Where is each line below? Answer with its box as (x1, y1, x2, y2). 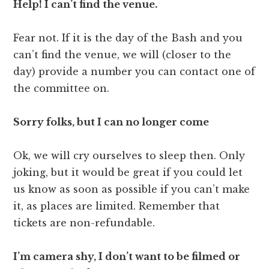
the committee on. (13, 82, 110, 95)
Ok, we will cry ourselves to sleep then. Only (13, 150, 246, 162)
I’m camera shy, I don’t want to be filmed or (13, 250, 241, 263)
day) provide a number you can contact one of (13, 65, 256, 78)
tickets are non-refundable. (13, 217, 156, 229)
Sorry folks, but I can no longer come (13, 116, 210, 128)
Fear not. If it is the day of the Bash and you (13, 32, 243, 44)
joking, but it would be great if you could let (13, 166, 243, 179)
